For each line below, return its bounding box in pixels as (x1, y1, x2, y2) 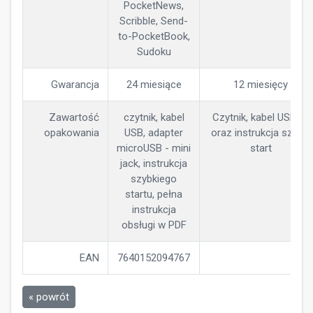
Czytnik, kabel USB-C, (212, 111, 310, 124)
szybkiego (131, 173, 177, 185)
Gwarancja (51, 78, 99, 91)
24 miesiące (126, 78, 182, 91)
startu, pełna (125, 188, 182, 201)
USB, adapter (124, 126, 183, 139)
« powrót (29, 291, 69, 303)
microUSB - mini (117, 142, 191, 154)
